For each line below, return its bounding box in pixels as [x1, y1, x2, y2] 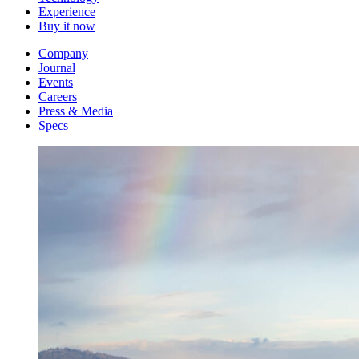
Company [38, 46, 88, 60]
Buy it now [38, 18, 95, 33]
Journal [38, 60, 75, 75]
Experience [38, 4, 95, 18]
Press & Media [38, 103, 113, 118]
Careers [38, 89, 77, 103]
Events [38, 75, 73, 89]
